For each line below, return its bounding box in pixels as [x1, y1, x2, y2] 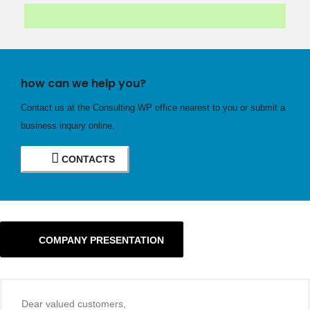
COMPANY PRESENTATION [36, 234, 164, 246]
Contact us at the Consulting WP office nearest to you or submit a [21, 102, 285, 113]
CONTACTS [59, 153, 115, 165]
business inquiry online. [21, 120, 115, 131]
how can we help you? [21, 75, 146, 91]
